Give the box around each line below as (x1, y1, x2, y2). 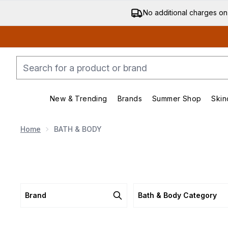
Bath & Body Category (138, 191, 217, 199)
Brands (117, 94, 142, 103)
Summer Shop (152, 94, 202, 103)
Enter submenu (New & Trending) (161, 99, 226, 109)
